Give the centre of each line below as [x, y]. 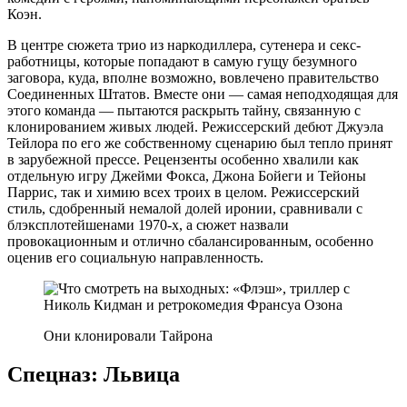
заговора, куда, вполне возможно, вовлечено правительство [193, 77]
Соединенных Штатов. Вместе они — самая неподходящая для [203, 94]
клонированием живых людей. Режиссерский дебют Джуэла [195, 126]
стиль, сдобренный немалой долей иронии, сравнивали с [185, 208]
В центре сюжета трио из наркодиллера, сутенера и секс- [184, 45]
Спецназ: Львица [94, 374]
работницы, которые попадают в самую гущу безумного [182, 61]
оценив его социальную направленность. [135, 257]
